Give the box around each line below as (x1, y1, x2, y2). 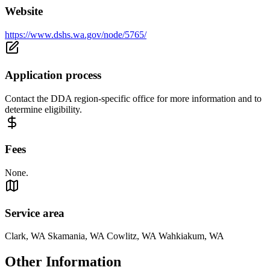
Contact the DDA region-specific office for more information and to (5, 93, 262, 104)
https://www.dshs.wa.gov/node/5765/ (5, 30, 146, 40)
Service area (5, 206, 64, 219)
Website (5, 5, 43, 18)
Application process (5, 68, 101, 81)
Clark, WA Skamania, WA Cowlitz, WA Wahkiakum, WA (5, 231, 224, 242)
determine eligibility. (5, 104, 82, 115)
